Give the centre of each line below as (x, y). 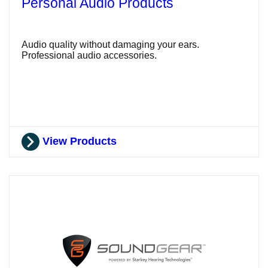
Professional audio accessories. (89, 55)
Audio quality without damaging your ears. (110, 44)
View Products (80, 141)
